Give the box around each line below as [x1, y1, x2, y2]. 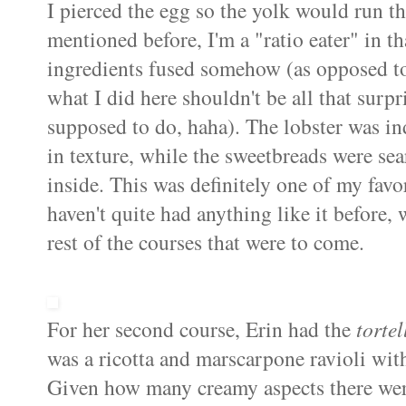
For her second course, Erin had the [47, 314, 356, 344]
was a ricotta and [47, 343, 196, 373]
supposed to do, [47, 111, 188, 141]
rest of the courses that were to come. [47, 227, 364, 257]
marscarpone [196, 343, 304, 373]
